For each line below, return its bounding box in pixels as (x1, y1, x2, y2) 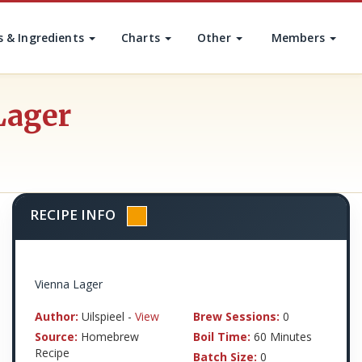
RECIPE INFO (30, 205, 116, 224)
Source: (35, 329, 78, 344)
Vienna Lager (35, 276, 103, 292)
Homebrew (78, 329, 139, 344)
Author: (35, 309, 78, 324)
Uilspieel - (78, 309, 135, 324)
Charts (121, 30, 164, 45)
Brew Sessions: (193, 309, 280, 324)
